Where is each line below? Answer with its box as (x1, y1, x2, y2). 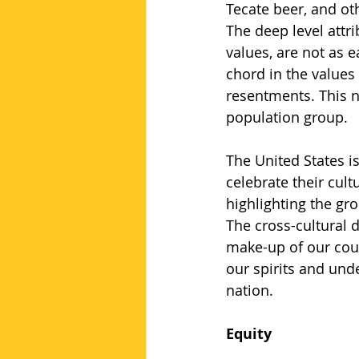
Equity (226, 324, 272, 344)
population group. (226, 107, 348, 127)
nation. (226, 280, 273, 300)
